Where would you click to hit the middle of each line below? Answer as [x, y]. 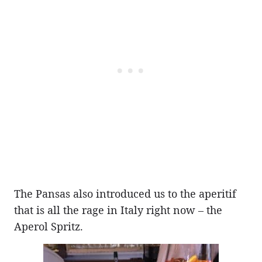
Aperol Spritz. [49, 226]
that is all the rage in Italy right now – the [118, 210]
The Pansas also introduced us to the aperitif [125, 193]
